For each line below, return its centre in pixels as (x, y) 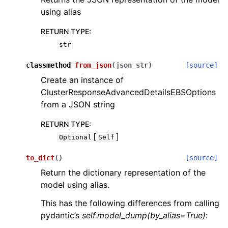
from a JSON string (78, 104)
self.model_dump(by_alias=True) (144, 215)
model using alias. (75, 185)
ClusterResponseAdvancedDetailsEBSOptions (128, 92)
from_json (93, 65)
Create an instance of (82, 80)
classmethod (48, 65)
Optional (75, 137)
